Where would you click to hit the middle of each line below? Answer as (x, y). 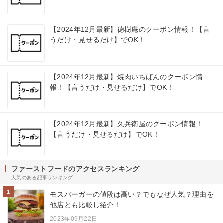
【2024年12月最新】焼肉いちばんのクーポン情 (126, 77)
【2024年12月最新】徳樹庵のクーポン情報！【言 (130, 30)
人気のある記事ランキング (42, 178)
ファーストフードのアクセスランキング (76, 169)
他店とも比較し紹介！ (85, 205)
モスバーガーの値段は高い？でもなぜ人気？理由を (132, 194)
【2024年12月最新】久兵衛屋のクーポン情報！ (126, 124)
